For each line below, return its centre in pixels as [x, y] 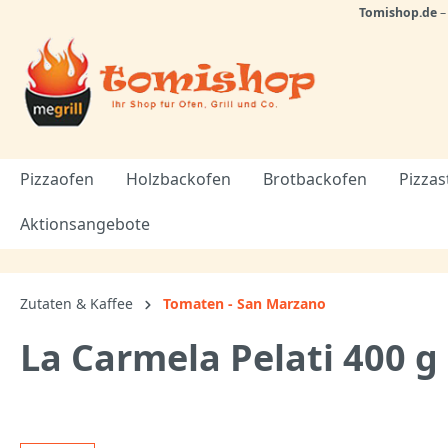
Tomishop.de [397, 12]
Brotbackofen [315, 179]
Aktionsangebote [85, 224]
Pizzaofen [57, 179]
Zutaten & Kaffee [76, 304]
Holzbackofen [178, 179]
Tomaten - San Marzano [244, 304]
